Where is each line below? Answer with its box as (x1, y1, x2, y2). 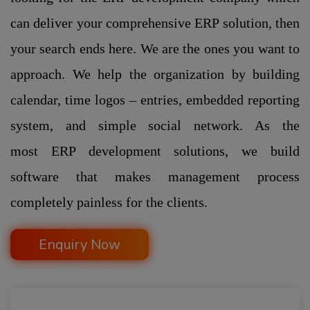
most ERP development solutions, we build (10, 143, 300, 158)
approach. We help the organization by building (10, 66, 300, 82)
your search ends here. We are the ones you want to (10, 41, 300, 56)
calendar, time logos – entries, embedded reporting (10, 92, 300, 107)
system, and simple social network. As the (10, 118, 300, 133)
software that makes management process (10, 169, 300, 184)
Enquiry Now (39, 235, 120, 254)
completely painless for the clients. (10, 194, 211, 210)
